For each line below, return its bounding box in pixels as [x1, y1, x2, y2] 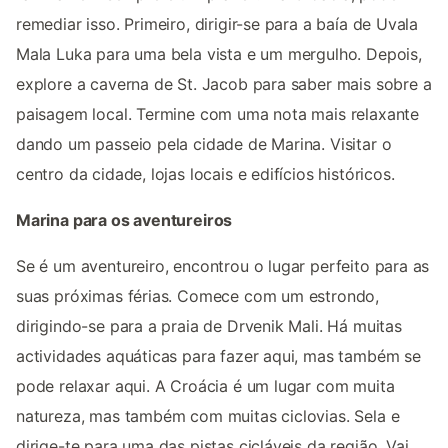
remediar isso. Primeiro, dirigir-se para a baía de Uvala [16, 14, 419, 35]
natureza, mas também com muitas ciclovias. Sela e [16, 406, 400, 427]
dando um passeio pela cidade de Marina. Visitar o [16, 134, 392, 155]
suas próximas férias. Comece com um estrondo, [16, 286, 380, 307]
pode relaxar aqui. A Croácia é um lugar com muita [16, 376, 395, 397]
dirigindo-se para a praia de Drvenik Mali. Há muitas [16, 316, 402, 337]
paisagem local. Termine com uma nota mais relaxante [16, 104, 420, 125]
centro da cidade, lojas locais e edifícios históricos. [16, 164, 395, 185]
